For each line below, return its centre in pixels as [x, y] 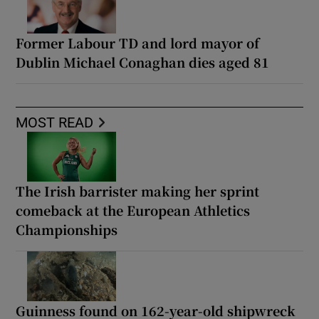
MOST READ [55, 123]
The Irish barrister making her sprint [138, 191]
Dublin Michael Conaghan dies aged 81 [143, 62]
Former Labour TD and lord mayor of [138, 43]
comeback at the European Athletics [133, 210]
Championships [67, 230]
